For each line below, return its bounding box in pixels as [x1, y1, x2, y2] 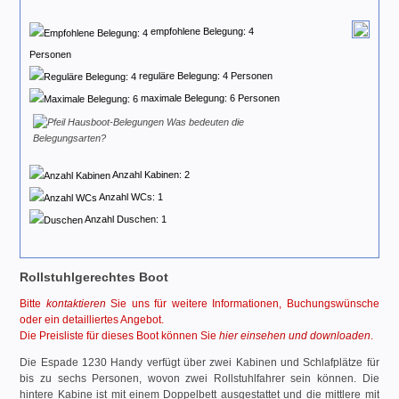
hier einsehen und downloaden [219, 330, 371, 343]
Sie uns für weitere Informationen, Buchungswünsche [105, 297, 379, 311]
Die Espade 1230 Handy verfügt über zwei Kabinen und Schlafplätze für [20, 356, 379, 370]
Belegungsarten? [33, 132, 107, 143]
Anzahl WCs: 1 [97, 191, 164, 202]
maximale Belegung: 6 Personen [138, 92, 281, 103]
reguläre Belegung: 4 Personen [136, 69, 273, 81]
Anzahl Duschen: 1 [83, 213, 167, 224]
